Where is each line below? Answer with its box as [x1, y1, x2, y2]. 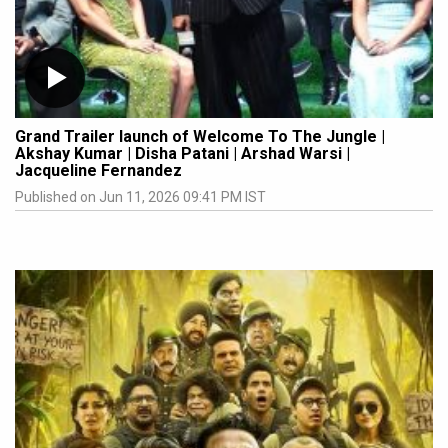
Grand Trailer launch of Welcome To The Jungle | [15, 126, 385, 146]
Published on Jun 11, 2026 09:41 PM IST [15, 188, 266, 205]
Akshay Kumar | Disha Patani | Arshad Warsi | [15, 143, 350, 163]
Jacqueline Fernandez [15, 160, 182, 180]
